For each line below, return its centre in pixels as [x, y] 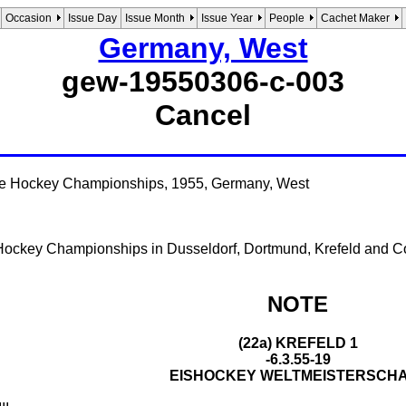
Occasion [29, 18]
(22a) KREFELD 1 [298, 343]
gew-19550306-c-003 [203, 82]
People [287, 18]
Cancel [203, 116]
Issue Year [227, 18]
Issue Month [155, 18]
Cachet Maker [355, 18]
